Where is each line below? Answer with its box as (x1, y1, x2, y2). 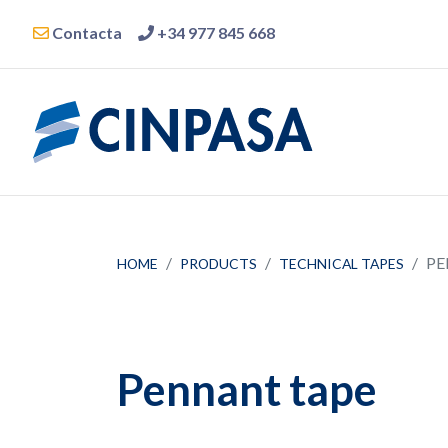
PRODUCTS (180, 254, 257, 272)
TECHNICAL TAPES (279, 254, 404, 272)
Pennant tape (117, 362, 377, 415)
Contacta (49, 22, 122, 42)
